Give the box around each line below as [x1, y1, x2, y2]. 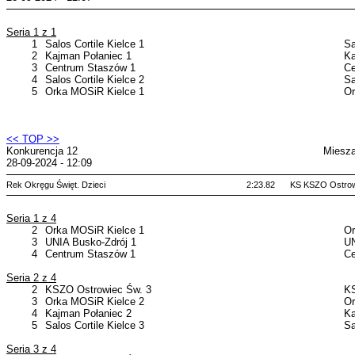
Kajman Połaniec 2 [45, 307, 132, 319]
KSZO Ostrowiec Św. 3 [45, 284, 151, 296]
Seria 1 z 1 [6, 26, 56, 38]
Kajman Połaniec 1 [45, 50, 132, 62]
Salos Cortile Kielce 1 [45, 38, 144, 50]
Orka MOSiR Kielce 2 [45, 296, 144, 307]
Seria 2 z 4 [6, 272, 56, 284]
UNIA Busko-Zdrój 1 [45, 236, 136, 248]
